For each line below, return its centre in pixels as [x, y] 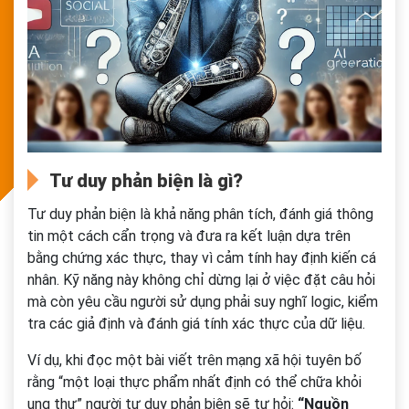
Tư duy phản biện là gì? [146, 181]
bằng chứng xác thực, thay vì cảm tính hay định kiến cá [202, 258]
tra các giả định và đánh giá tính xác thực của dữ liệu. [196, 324]
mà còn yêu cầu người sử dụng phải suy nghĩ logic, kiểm [203, 302]
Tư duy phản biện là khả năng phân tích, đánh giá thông [200, 215]
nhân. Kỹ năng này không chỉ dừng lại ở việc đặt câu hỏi [201, 280]
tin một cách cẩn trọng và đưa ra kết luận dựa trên [189, 236]
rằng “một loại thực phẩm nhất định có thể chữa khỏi [194, 383]
